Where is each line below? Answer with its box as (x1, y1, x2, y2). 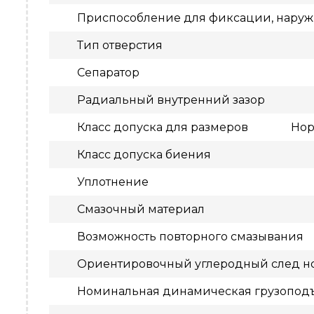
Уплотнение (77, 175, 149, 189)
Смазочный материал (77, 203, 205, 216)
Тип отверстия (77, 39, 163, 52)
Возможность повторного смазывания (77, 230, 303, 243)
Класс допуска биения (77, 148, 211, 161)
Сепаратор (77, 66, 139, 79)
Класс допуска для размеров (77, 121, 248, 134)
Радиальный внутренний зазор (77, 93, 265, 107)
